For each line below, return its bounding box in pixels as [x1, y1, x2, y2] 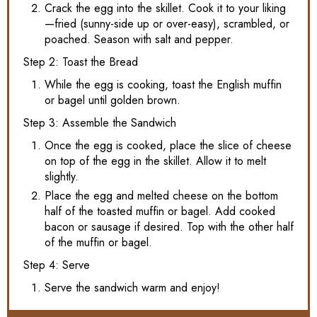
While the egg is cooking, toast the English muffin [45, 76, 282, 93]
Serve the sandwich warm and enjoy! [45, 279, 220, 296]
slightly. [45, 168, 79, 185]
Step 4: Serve [23, 256, 90, 273]
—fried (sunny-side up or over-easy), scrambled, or [45, 15, 289, 32]
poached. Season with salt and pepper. [45, 30, 234, 47]
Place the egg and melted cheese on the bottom [45, 187, 278, 204]
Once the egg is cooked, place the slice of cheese [45, 137, 292, 154]
